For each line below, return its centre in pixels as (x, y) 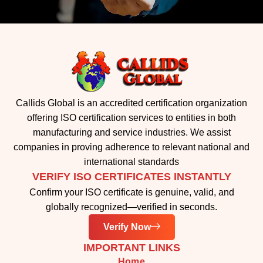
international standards (131, 161)
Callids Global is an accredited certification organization (131, 103)
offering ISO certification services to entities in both (131, 117)
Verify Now (127, 227)
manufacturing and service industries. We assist (131, 132)
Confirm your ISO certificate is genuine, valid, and (131, 192)
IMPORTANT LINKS (131, 247)
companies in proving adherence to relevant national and (131, 147)
